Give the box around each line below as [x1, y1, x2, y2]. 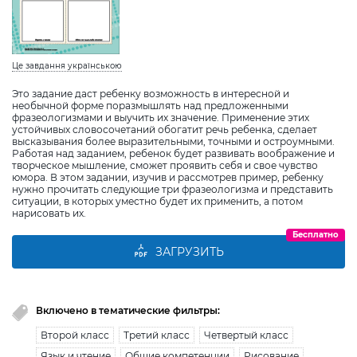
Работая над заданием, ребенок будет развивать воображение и [12, 147, 335, 159]
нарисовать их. [12, 206, 86, 219]
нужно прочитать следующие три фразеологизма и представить [12, 182, 333, 195]
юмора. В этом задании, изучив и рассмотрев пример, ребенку [12, 171, 324, 183]
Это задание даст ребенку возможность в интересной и [12, 87, 289, 100]
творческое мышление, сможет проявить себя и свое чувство [12, 159, 318, 171]
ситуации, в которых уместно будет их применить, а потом [12, 194, 303, 207]
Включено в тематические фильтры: [36, 304, 220, 316]
